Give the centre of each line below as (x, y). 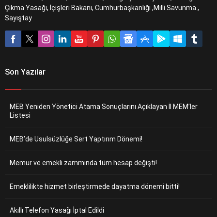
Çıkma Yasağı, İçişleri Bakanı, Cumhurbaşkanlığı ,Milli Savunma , (102, 8)
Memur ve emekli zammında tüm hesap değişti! (83, 163)
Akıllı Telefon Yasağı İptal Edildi (57, 210)
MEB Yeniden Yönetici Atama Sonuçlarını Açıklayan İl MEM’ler (104, 107)
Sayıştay (18, 18)
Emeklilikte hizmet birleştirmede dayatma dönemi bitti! (95, 186)
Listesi (20, 115)
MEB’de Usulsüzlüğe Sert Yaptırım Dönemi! (76, 139)
